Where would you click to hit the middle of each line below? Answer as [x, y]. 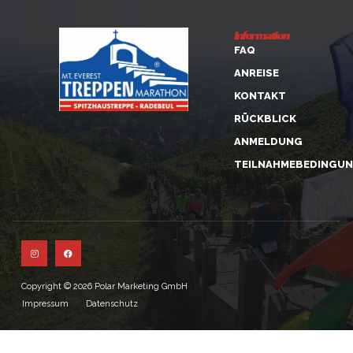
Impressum [45, 303]
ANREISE [257, 72]
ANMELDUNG [269, 141]
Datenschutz [112, 303]
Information [262, 35]
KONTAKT [260, 95]
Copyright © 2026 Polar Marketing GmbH [104, 286]
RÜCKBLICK [266, 118]
